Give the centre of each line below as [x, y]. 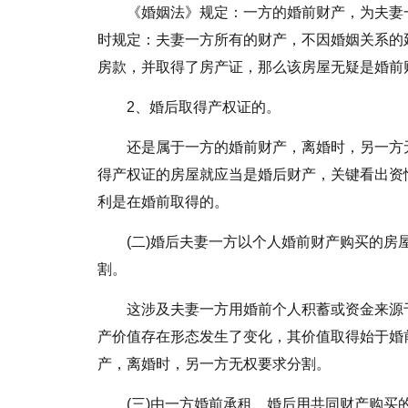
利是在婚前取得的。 [163, 202]
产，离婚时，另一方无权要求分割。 [214, 364]
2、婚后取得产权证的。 [204, 107]
